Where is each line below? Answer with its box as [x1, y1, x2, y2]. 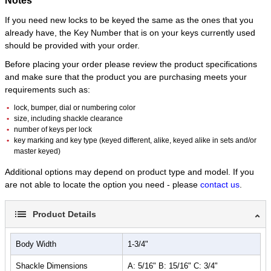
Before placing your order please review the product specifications [5, 59, 257, 70]
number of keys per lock [14, 125, 92, 134]
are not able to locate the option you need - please [5, 180, 200, 190]
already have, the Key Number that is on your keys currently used [5, 28, 255, 38]
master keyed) [14, 147, 60, 156]
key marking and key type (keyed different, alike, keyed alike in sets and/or [14, 136, 256, 145]
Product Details [33, 209, 96, 220]
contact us [200, 180, 240, 190]
